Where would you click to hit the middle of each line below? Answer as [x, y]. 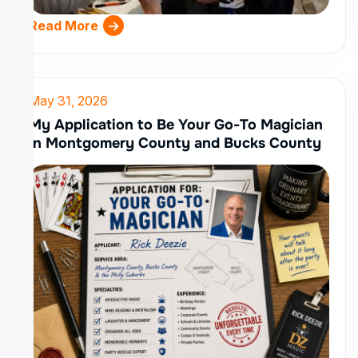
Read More [64, 26]
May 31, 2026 [68, 101]
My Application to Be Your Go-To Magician [176, 125]
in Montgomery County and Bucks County [175, 143]
